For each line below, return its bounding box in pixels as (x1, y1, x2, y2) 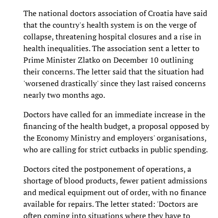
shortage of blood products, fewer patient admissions (23, 175, 207, 186)
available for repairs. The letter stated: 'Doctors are (23, 198, 198, 209)
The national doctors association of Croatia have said (23, 7, 207, 18)
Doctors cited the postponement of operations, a (23, 163, 191, 174)
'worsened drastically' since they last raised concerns (23, 77, 206, 89)
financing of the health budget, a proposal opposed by (23, 120, 209, 131)
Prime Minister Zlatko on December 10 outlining (23, 54, 193, 65)
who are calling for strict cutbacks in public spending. (23, 144, 208, 155)
